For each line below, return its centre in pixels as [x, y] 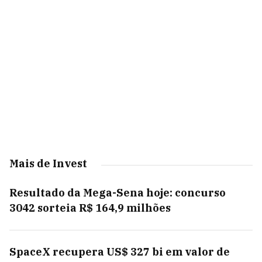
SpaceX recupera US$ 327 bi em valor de [120, 252]
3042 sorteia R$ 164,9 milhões [90, 208]
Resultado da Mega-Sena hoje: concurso [118, 193]
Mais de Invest [48, 163]
